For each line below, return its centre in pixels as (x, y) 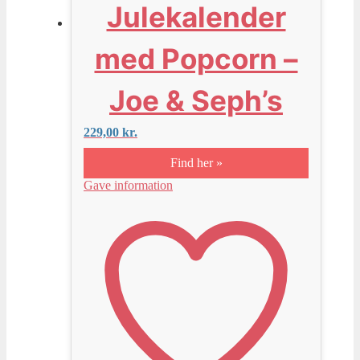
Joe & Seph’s (196, 100)
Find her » (196, 162)
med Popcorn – (196, 58)
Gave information (128, 185)
